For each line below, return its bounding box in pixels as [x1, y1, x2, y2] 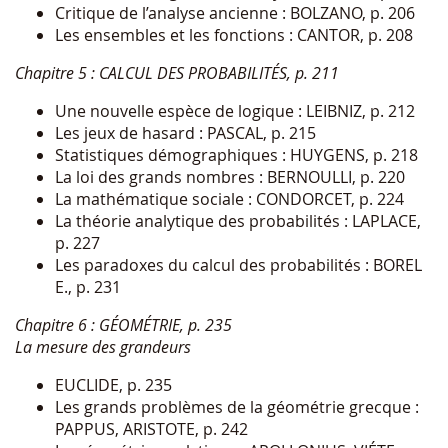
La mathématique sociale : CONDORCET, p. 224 [55, 187, 404, 210]
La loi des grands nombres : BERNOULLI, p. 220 [55, 165, 405, 188]
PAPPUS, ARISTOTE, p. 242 [55, 417, 248, 440]
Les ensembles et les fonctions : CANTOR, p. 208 [55, 23, 413, 46]
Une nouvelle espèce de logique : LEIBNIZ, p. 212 [55, 99, 415, 122]
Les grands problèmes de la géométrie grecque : [55, 395, 419, 418]
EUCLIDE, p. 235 [55, 373, 172, 396]
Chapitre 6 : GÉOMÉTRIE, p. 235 [15, 313, 232, 336]
